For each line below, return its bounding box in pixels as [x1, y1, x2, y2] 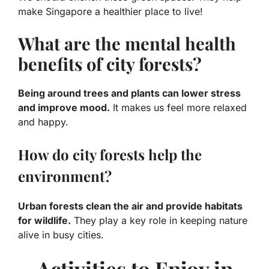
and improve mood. [18, 101, 110, 114]
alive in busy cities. [18, 229, 104, 241]
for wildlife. [18, 214, 71, 227]
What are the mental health [18, 32, 236, 55]
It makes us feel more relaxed [110, 101, 247, 114]
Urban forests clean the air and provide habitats [18, 200, 243, 213]
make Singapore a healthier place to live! [18, 5, 203, 18]
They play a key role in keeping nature [71, 214, 247, 227]
